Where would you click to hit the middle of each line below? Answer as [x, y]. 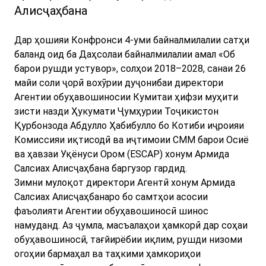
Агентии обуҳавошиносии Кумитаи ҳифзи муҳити [126, 97]
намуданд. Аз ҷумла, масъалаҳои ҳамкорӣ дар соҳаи [131, 226]
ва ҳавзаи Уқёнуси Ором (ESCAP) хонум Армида [122, 154]
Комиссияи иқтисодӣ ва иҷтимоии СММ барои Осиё [132, 140]
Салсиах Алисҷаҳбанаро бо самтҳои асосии [111, 197]
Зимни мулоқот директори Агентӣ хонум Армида [125, 183]
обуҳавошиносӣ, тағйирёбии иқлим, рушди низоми [128, 240]
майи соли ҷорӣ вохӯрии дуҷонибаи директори [119, 83]
